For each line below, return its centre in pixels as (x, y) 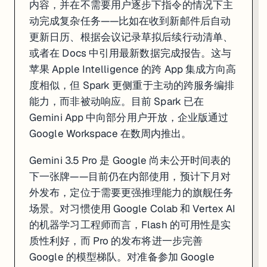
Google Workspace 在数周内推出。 (111, 133)
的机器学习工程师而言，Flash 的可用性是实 (130, 224)
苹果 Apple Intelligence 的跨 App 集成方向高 (133, 69)
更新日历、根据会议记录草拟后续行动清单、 (131, 37)
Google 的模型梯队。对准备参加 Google (122, 257)
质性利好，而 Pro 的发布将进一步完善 (116, 240)
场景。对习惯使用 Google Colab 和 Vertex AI (133, 208)
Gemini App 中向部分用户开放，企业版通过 (129, 117)
